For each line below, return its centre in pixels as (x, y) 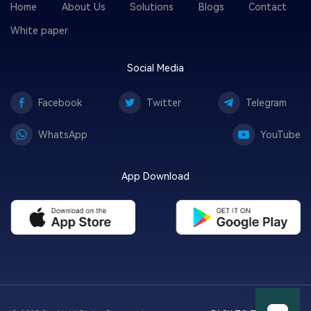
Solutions (152, 7)
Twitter (164, 103)
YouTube (280, 135)
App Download (155, 177)
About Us (83, 7)
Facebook (60, 103)
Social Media (155, 68)
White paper (39, 31)
